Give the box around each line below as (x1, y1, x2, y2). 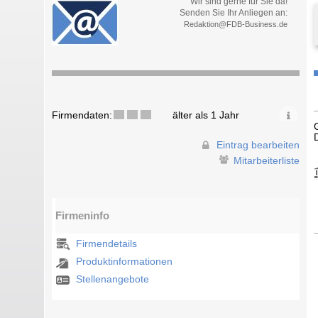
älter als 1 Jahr (172, 110, 239, 121)
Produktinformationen (76, 256, 173, 267)
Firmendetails (76, 238, 138, 249)
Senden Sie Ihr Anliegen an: (179, 8, 287, 18)
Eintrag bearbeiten (216, 140, 300, 151)
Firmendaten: (52, 110, 112, 121)
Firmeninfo (55, 209, 110, 221)
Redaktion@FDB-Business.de (183, 20, 287, 28)
